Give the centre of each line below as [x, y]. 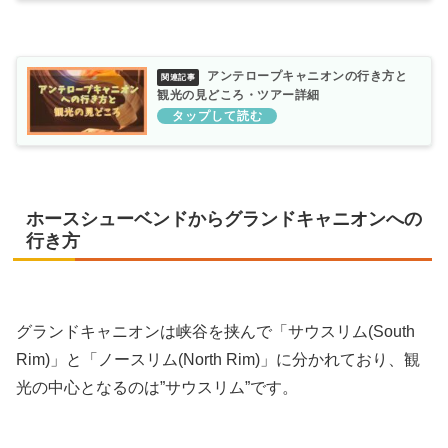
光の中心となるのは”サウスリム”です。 [157, 387]
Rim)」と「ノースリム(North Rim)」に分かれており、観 [218, 359]
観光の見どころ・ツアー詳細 [238, 94]
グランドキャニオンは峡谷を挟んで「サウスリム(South [215, 331]
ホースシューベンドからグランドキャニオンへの [224, 218]
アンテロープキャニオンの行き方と [307, 76]
